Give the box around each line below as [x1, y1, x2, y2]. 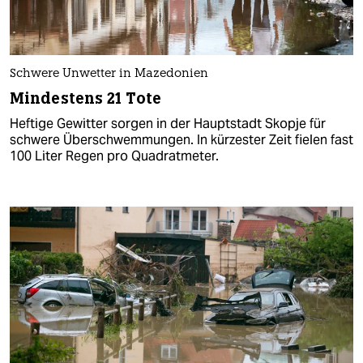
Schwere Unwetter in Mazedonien [10, 67, 208, 80]
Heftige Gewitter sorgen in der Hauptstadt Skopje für [10, 114, 326, 132]
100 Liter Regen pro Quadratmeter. [10, 147, 219, 164]
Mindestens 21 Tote [10, 88, 161, 109]
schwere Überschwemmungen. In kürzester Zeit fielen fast [10, 130, 353, 148]
